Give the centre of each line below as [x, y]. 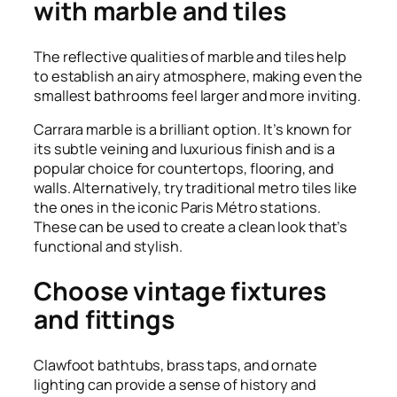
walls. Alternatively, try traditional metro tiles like [195, 188]
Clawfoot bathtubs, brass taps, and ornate [175, 365]
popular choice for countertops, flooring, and [184, 169]
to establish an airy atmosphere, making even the [198, 77]
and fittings [104, 320]
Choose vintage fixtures [180, 292]
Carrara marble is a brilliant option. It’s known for [193, 130]
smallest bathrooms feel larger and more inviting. [198, 96]
